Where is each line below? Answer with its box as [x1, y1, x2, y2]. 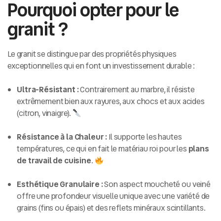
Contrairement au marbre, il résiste [78, 84, 195, 96]
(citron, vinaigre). [17, 108, 73, 119]
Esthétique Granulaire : [17, 179, 103, 190]
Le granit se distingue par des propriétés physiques [7, 48, 177, 60]
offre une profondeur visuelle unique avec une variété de [17, 190, 210, 202]
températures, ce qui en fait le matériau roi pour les [17, 143, 188, 155]
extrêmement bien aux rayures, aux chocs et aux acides [17, 96, 205, 108]
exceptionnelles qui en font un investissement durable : [7, 60, 195, 72]
